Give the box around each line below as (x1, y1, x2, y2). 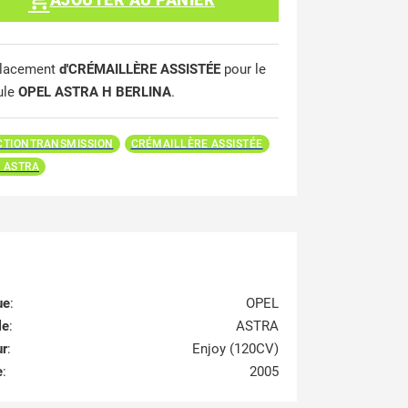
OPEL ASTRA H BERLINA (18, 84, 171, 100)
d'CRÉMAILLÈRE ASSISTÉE (59, 61, 220, 77)
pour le (220, 61, 266, 77)
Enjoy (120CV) (192, 340, 279, 357)
